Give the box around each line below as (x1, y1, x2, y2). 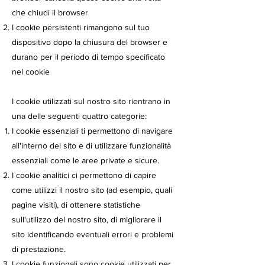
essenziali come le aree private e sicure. (12, 156, 159, 165)
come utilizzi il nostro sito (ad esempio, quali (12, 185, 172, 195)
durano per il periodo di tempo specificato (12, 52, 165, 62)
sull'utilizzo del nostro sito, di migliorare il (12, 215, 161, 224)
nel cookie (12, 67, 50, 76)
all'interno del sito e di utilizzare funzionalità (12, 141, 171, 150)
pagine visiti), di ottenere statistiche (12, 200, 140, 209)
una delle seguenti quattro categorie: (12, 111, 147, 121)
